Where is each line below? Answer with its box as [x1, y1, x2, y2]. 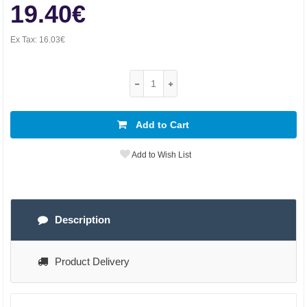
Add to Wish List [130, 150, 191, 160]
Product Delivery [55, 256, 130, 267]
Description [55, 214, 110, 225]
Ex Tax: [10, 35, 39, 45]
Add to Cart [134, 119, 190, 130]
